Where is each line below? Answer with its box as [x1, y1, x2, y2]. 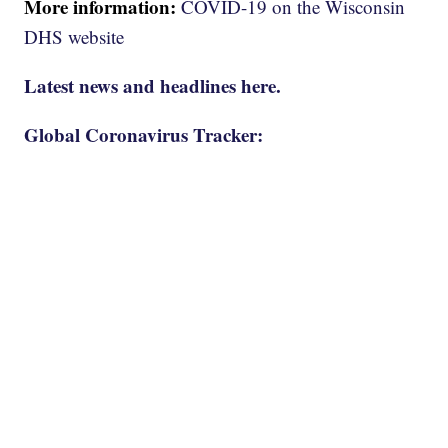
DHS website [24, 23, 125, 49]
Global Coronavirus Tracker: [24, 120, 264, 148]
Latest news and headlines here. [24, 71, 282, 99]
